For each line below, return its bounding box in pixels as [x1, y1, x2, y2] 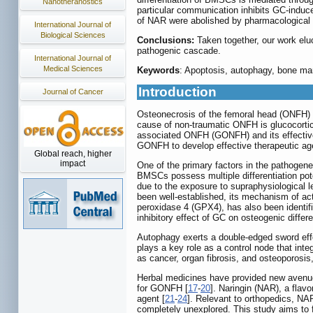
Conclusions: [137, 35, 194, 46]
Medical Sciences [43, 64, 103, 73]
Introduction [138, 85, 217, 100]
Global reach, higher [34, 149, 112, 159]
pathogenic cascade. [137, 45, 221, 57]
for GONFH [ [137, 283, 188, 294]
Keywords [137, 65, 180, 76]
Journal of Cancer [42, 87, 103, 96]
